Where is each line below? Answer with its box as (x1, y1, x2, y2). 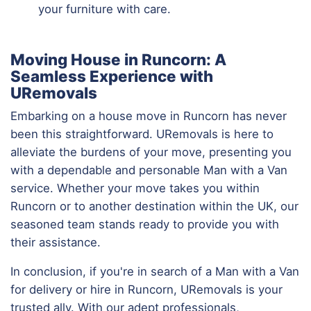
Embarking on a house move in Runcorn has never (10, 108, 287, 123)
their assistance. (10, 235, 101, 249)
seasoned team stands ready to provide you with (10, 217, 279, 231)
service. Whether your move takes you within (10, 180, 260, 195)
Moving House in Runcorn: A (10, 49, 226, 69)
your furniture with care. (38, 1, 171, 16)
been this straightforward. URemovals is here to (10, 126, 274, 141)
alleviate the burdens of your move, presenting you (10, 144, 292, 159)
